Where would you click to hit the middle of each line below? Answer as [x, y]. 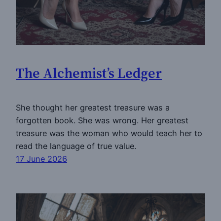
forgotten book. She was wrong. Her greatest [102, 121]
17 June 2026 [41, 159]
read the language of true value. [76, 146]
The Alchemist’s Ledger [89, 73]
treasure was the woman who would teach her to [109, 133]
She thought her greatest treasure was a [93, 108]
